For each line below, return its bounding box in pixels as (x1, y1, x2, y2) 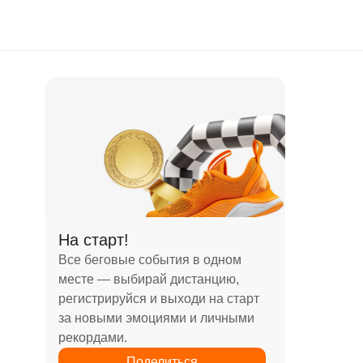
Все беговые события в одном (58, 252, 241, 267)
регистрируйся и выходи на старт (58, 291, 259, 305)
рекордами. (58, 330, 127, 344)
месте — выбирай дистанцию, (58, 271, 239, 286)
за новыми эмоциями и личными (58, 310, 254, 325)
